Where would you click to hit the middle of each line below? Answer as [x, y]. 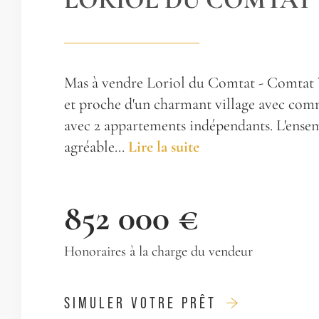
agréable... [96, 147]
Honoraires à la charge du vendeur [158, 251]
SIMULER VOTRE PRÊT [140, 303]
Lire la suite [164, 147]
